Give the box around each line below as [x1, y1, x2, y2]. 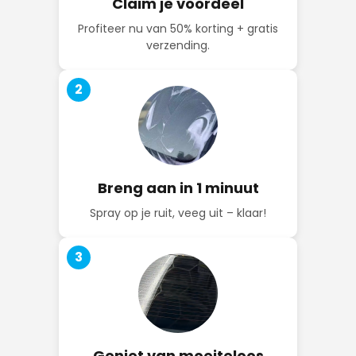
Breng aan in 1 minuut [97, 178, 259, 199]
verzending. [146, 37, 210, 54]
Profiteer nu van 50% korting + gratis [78, 21, 278, 37]
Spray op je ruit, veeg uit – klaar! [90, 205, 266, 222]
